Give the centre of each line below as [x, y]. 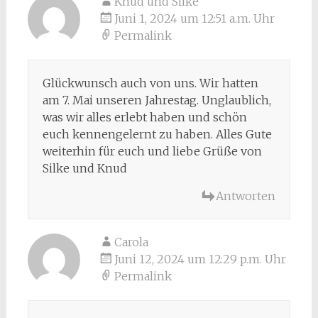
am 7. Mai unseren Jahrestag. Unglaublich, [157, 100]
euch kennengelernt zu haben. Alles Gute [157, 134]
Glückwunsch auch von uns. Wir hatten [150, 83]
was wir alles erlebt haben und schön [144, 117]
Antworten [246, 196]
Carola [131, 242]
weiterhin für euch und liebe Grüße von [152, 151]
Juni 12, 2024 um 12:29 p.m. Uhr [200, 259]
